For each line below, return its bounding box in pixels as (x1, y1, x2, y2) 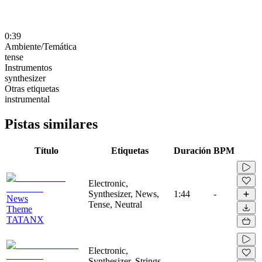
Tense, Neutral (88, 199, 142, 209)
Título (34, 145, 58, 156)
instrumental (5, 94, 50, 104)
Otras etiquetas (5, 83, 59, 94)
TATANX (6, 214, 44, 225)
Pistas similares (5, 116, 98, 132)
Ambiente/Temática (5, 41, 77, 51)
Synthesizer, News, (88, 188, 159, 199)
